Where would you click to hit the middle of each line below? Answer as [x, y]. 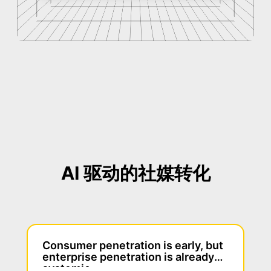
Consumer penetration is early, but [133, 245]
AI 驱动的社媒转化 [135, 173]
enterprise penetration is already [128, 257]
